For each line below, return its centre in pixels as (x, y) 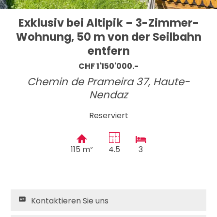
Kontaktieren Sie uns (70, 201)
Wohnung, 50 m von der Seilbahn (108, 37)
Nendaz (108, 95)
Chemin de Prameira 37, (90, 82)
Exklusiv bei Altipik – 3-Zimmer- (108, 23)
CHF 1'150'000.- (108, 66)
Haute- (171, 82)
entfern (108, 51)
